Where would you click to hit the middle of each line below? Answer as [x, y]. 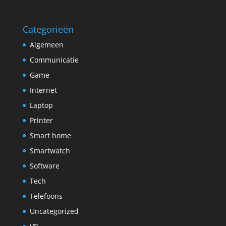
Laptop [41, 105]
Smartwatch [50, 151]
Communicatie [54, 60]
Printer [41, 121]
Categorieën [48, 30]
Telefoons [46, 196]
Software [44, 166]
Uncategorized [54, 211]
